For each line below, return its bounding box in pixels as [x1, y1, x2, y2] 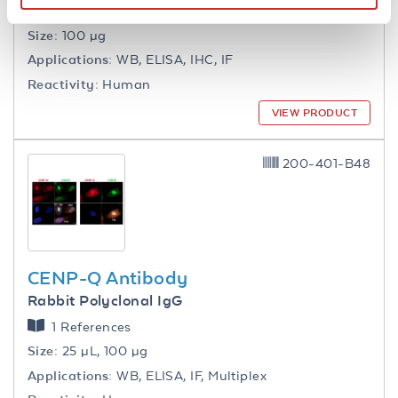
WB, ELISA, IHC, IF [112, 52, 234, 68]
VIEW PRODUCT [271, 106, 357, 119]
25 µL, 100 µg [58, 343, 148, 359]
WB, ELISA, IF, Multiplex [112, 367, 267, 383]
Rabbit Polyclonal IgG [28, 292, 183, 310]
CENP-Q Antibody [28, 266, 188, 288]
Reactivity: [28, 76, 99, 92]
